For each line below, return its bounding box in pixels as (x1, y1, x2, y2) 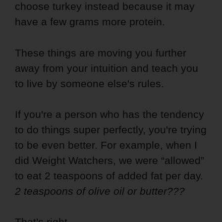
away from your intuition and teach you (15, 62, 198, 74)
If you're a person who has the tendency (15, 108, 204, 120)
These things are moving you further (15, 47, 186, 58)
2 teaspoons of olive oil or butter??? (15, 185, 185, 197)
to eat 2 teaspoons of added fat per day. (15, 169, 203, 181)
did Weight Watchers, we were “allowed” (15, 154, 204, 166)
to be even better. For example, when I (15, 139, 197, 151)
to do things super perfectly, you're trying (15, 123, 207, 135)
